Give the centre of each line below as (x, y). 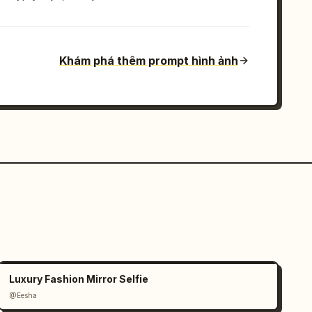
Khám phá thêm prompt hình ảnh (149, 61)
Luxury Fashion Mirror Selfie (79, 279)
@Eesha (23, 295)
